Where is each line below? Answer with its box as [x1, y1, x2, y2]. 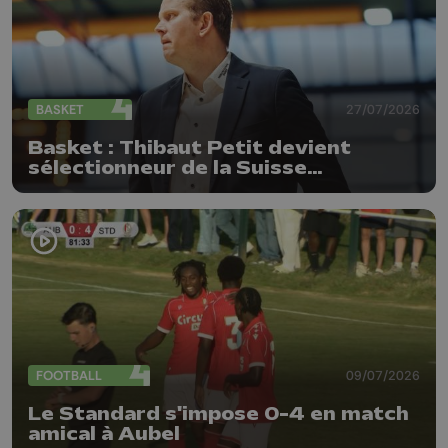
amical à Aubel [28, 423, 180, 446]
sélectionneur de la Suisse [28, 156, 307, 179]
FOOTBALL [36, 367, 102, 385]
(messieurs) [28, 176, 157, 199]
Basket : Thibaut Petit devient [28, 136, 351, 159]
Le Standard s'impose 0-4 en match [28, 403, 409, 426]
